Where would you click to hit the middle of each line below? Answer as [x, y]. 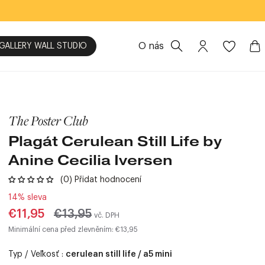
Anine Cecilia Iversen [91, 160]
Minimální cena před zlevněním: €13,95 [73, 230]
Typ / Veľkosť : [37, 254]
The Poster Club [48, 121]
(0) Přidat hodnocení [101, 180]
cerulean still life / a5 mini [119, 254]
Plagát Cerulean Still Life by [115, 141]
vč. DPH [107, 215]
